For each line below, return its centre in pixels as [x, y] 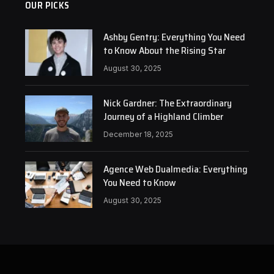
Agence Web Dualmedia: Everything [175, 169]
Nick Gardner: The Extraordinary [167, 103]
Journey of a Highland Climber [163, 117]
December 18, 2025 [138, 134]
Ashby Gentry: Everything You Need [174, 37]
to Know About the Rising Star [164, 50]
